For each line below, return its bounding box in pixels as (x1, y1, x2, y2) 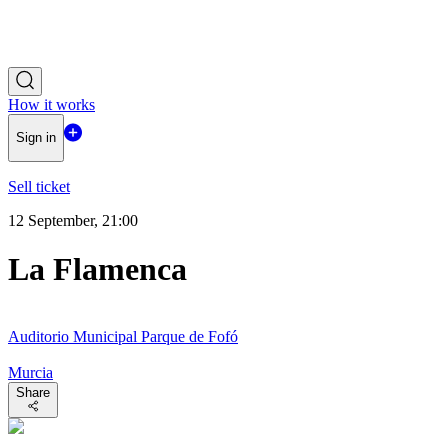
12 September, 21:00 (8, 211, 138, 229)
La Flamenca (8, 251, 187, 288)
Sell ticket (8, 177, 70, 195)
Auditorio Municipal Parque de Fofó (8, 327, 238, 345)
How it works (8, 96, 95, 113)
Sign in (16, 130, 56, 146)
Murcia (8, 363, 53, 381)
